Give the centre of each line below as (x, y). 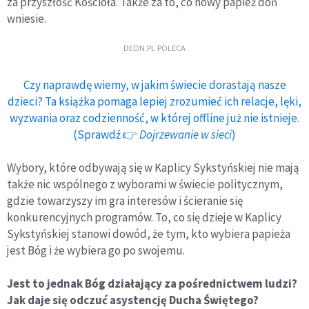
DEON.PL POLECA (154, 48)
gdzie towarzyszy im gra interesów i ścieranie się (125, 200)
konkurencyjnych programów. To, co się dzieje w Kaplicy (144, 217)
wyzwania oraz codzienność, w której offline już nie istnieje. (154, 118)
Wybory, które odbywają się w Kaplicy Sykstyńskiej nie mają (153, 167)
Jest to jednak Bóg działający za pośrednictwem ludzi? (152, 283)
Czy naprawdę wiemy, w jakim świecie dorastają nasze (154, 84)
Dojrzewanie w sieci (186, 134)
